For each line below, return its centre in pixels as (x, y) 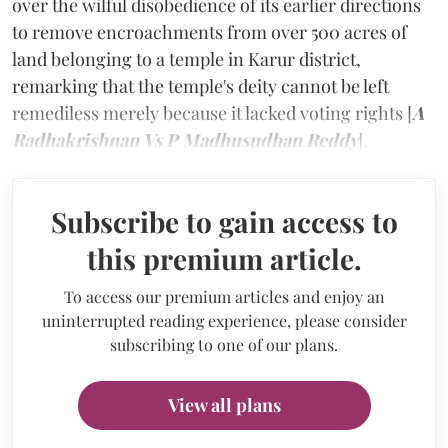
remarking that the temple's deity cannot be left (200, 85)
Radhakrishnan (75, 139)
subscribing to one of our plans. (224, 344)
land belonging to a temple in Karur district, (186, 58)
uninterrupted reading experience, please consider (224, 320)
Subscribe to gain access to (224, 221)
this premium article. (224, 258)
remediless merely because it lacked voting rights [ (212, 112)
